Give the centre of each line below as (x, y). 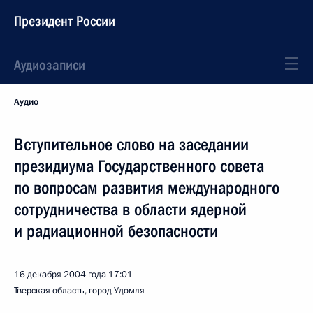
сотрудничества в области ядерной (130, 210)
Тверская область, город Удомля (79, 291)
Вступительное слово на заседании (131, 145)
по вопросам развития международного (147, 188)
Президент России (65, 21)
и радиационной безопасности (116, 231)
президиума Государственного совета (139, 166)
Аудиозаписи (50, 65)
